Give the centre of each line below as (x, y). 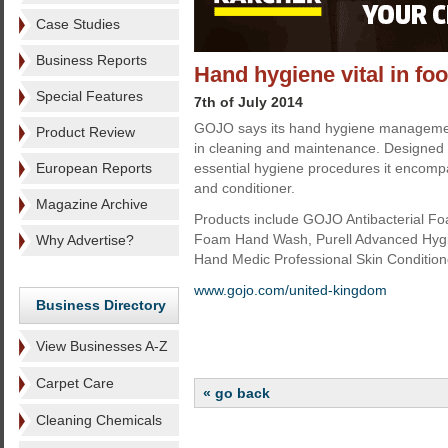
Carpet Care (75, 383)
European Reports (94, 168)
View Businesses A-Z (102, 346)
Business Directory (101, 305)
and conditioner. (244, 188)
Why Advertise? (85, 240)
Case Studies (78, 24)
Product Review (85, 132)
